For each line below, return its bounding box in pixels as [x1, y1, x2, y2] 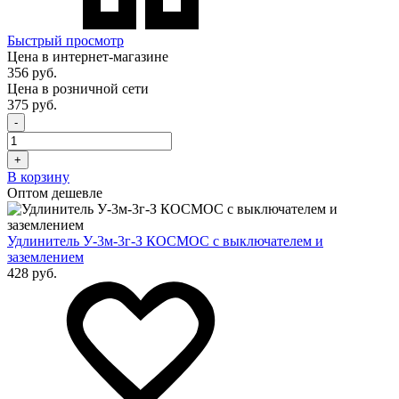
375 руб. [7, 96, 57, 112]
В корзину [7, 168, 69, 184]
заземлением [7, 248, 84, 265]
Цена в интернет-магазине [7, 48, 168, 64]
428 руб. [7, 265, 57, 281]
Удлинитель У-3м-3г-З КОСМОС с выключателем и [7, 232, 323, 248]
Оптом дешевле [7, 184, 102, 200]
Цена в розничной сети [7, 80, 149, 96]
